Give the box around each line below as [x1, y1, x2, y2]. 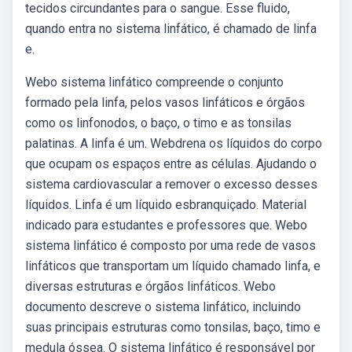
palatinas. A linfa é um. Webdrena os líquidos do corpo [25, 136, 322, 151]
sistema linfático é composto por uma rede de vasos [25, 238, 316, 253]
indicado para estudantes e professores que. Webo [25, 218, 307, 233]
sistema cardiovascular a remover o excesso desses [25, 177, 317, 192]
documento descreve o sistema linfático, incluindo [25, 299, 301, 314]
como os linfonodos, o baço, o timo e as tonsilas [25, 115, 291, 130]
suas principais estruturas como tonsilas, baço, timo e [25, 320, 321, 335]
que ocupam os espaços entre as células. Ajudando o [25, 156, 317, 171]
